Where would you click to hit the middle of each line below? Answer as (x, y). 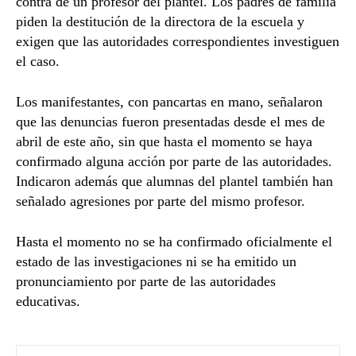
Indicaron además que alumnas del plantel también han (174, 182)
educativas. (48, 302)
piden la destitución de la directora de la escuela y (160, 22)
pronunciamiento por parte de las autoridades (146, 282)
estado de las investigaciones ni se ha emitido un (156, 262)
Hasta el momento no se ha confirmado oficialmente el (174, 242)
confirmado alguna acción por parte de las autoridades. (174, 162)
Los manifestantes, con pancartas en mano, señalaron (169, 102)
